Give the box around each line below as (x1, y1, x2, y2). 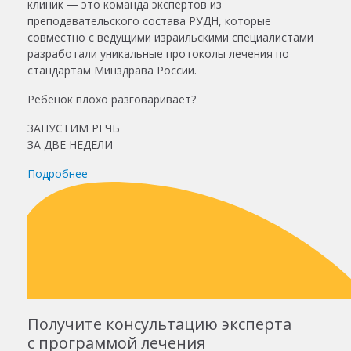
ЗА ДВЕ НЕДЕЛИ (27, 136, 113, 152)
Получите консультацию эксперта (27, 313, 291, 335)
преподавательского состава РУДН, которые (27, 13, 271, 28)
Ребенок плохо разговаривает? (27, 91, 196, 107)
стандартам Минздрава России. (27, 62, 197, 78)
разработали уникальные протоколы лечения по (27, 45, 289, 61)
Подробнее (27, 165, 88, 181)
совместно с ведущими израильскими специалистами (27, 29, 313, 45)
